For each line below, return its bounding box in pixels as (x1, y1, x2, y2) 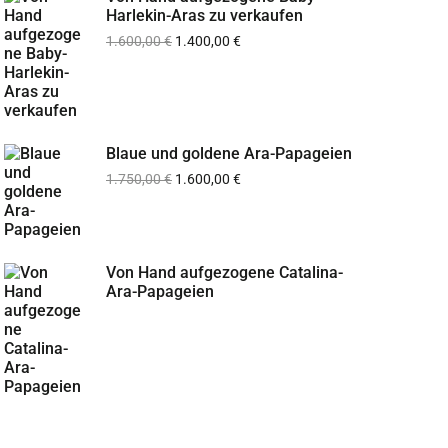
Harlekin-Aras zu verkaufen (106, 6, 303, 25)
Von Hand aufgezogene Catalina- (106, 263, 343, 282)
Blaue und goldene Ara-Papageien (106, 144, 352, 163)
